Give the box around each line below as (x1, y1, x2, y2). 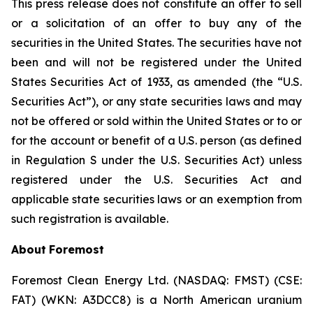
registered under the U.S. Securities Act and (11, 173, 302, 187)
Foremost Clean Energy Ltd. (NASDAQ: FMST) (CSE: (11, 273, 302, 287)
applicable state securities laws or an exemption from (11, 192, 302, 206)
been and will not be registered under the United (11, 55, 302, 69)
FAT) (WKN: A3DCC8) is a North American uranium (11, 293, 302, 307)
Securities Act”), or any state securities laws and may (11, 94, 302, 108)
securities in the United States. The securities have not (11, 36, 302, 50)
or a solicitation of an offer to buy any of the (11, 16, 302, 30)
